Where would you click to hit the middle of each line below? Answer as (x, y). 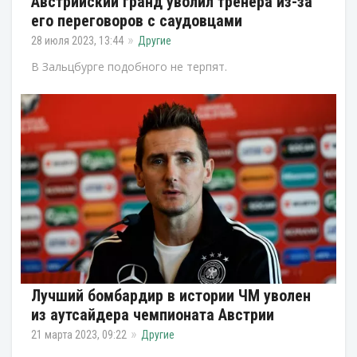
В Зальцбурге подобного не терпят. (129, 66)
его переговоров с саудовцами (137, 20)
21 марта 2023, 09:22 (79, 334)
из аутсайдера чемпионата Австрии (153, 314)
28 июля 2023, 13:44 (77, 40)
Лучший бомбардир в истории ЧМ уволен (171, 295)
